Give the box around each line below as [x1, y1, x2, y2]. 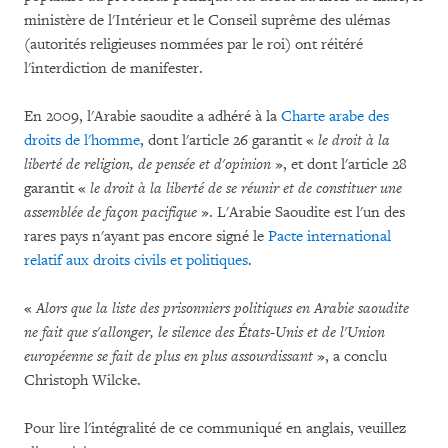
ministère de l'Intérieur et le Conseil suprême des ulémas [24, 11, 390, 30]
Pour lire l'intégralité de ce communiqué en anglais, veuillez [24, 419, 406, 438]
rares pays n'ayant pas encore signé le [24, 227, 268, 246]
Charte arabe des [281, 107, 389, 126]
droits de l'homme [24, 131, 140, 150]
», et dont [271, 155, 341, 174]
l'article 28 [341, 155, 407, 174]
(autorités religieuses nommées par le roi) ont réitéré [24, 35, 363, 54]
